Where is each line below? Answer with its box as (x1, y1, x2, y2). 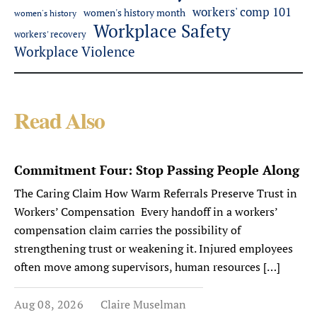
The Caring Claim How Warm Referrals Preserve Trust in (14, 185, 297, 201)
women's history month (83, 6, 185, 19)
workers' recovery (14, 28, 86, 40)
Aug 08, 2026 (14, 296, 83, 312)
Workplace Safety (93, 19, 231, 42)
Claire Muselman (100, 296, 186, 312)
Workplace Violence (14, 43, 135, 60)
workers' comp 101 (192, 4, 292, 20)
